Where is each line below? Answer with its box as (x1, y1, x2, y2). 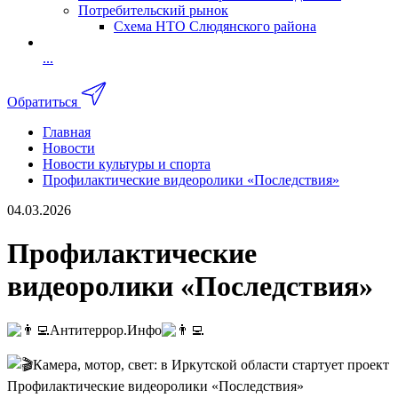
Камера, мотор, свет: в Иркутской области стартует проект (33, 356, 389, 372)
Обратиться (7, 93, 77, 109)
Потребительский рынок (78, 3, 228, 18)
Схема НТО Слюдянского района (114, 19, 316, 34)
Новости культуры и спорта (43, 155, 211, 171)
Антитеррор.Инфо (50, 322, 162, 338)
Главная (43, 123, 91, 139)
